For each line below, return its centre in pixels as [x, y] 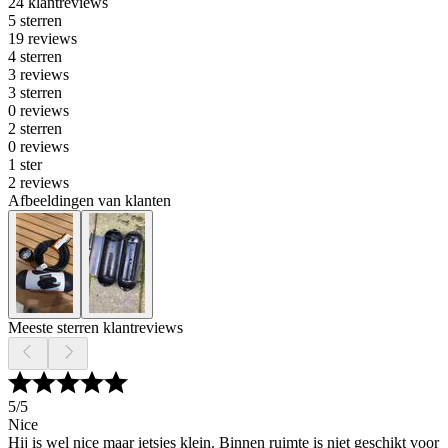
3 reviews [38, 75]
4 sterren [35, 57]
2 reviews [38, 183]
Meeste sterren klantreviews [95, 328]
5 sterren [35, 21]
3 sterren [35, 93]
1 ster [25, 165]
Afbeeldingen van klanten [89, 201]
